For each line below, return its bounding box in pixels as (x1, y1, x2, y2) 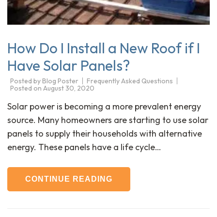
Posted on (10, 84, 43, 93)
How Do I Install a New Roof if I (7, 39, 200, 58)
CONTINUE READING (25, 175, 112, 184)
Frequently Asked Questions (87, 76, 173, 85)
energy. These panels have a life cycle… (7, 141, 161, 153)
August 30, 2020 (43, 84, 94, 93)
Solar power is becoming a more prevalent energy (7, 101, 201, 112)
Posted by (10, 76, 42, 85)
